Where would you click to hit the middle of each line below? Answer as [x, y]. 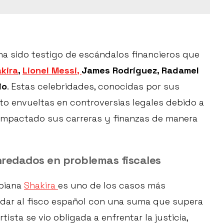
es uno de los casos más [112, 185]
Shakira [41, 185]
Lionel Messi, [52, 70]
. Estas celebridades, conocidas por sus [93, 86]
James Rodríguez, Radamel [140, 70]
